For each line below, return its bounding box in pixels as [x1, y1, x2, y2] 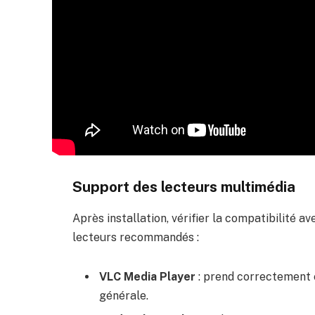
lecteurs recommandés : [72, 230, 199, 244]
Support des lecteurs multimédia [72, 178, 295, 196]
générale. [99, 288, 148, 302]
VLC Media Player [99, 269, 195, 283]
